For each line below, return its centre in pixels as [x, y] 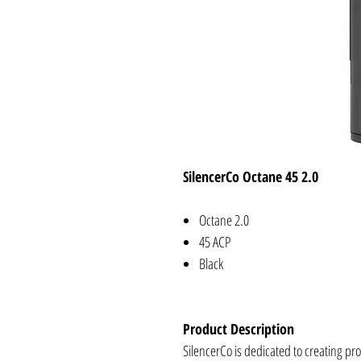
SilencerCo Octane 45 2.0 [251, 176]
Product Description [239, 328]
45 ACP [215, 241]
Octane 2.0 [224, 220]
